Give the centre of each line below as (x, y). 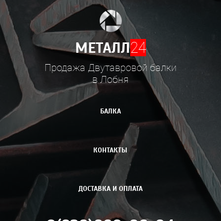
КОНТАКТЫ (110, 150)
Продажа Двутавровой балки (110, 67)
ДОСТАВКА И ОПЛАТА (110, 189)
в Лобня (110, 79)
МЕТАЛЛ (102, 47)
